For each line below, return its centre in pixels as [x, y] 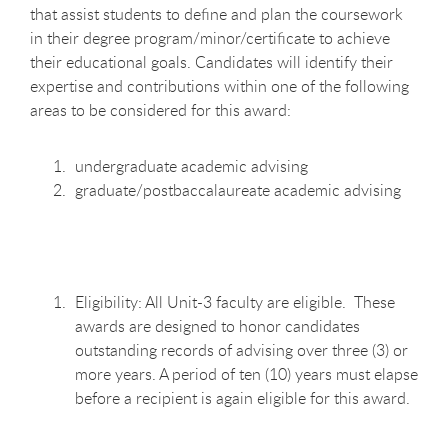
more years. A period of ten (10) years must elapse [246, 373]
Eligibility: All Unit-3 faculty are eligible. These [235, 301]
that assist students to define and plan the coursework [216, 13]
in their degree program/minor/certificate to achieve [210, 37]
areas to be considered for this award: [160, 109]
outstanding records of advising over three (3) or [241, 349]
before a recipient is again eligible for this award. [242, 397]
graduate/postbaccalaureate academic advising [240, 189]
